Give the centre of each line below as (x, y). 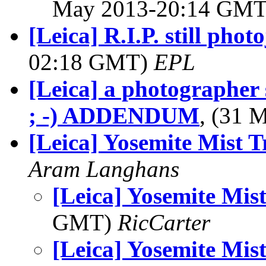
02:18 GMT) (91, 62)
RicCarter (164, 222)
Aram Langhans (104, 169)
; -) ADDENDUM (114, 115)
